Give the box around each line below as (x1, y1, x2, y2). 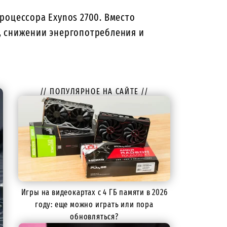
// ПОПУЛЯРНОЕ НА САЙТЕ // (40, 87, 149, 96)
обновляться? (70, 212, 119, 221)
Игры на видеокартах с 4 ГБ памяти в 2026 (21, 187, 168, 197)
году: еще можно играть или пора (35, 200, 154, 209)
